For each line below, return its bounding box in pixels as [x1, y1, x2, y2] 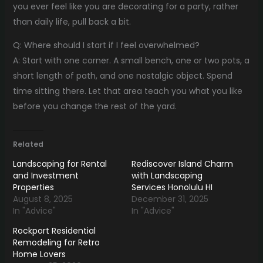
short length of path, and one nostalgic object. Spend [12, 69, 232, 82]
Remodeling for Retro [12, 236, 100, 248]
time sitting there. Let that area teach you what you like [12, 85, 242, 97]
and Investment [12, 169, 79, 181]
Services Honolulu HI [131, 181, 213, 193]
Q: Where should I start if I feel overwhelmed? [12, 39, 200, 51]
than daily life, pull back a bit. [12, 15, 131, 28]
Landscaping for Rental [12, 157, 107, 170]
